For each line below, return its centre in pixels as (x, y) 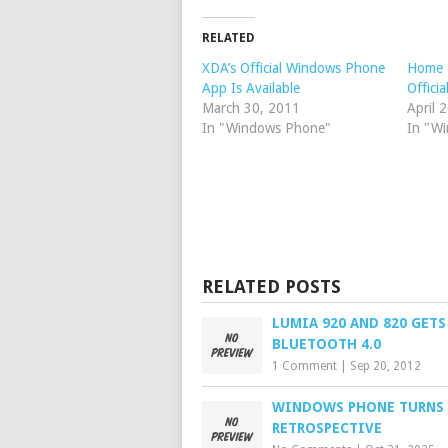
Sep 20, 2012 (385, 366)
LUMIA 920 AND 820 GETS (359, 323)
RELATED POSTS (271, 286)
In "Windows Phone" (266, 128)
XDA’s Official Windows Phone (293, 68)
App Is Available (251, 88)
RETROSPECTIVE (327, 428)
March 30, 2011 (251, 108)
